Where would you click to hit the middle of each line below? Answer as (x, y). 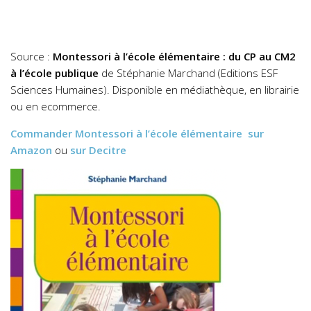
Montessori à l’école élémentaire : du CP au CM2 (174, 56)
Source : (32, 56)
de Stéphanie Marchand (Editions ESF (188, 73)
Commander (43, 133)
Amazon (31, 150)
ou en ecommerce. (56, 106)
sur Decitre (97, 150)
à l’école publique (54, 73)
